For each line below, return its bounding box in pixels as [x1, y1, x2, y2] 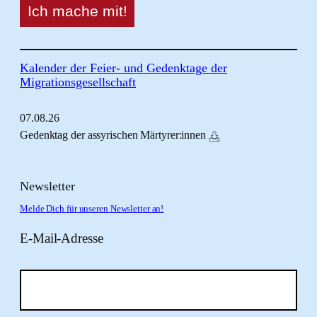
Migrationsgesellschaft [20, 75, 136, 90]
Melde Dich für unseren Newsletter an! [20, 204, 164, 214]
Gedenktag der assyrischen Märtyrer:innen [20, 129, 206, 141]
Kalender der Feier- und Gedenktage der [20, 61, 227, 76]
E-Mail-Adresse [20, 230, 103, 246]
